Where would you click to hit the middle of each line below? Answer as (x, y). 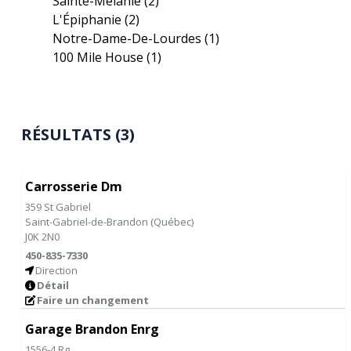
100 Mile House (100, 57)
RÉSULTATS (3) (78, 134)
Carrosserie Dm (74, 186)
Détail (53, 285)
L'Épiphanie (89, 20)
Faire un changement (93, 300)
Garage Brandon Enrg (92, 329)
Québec (173, 222)
